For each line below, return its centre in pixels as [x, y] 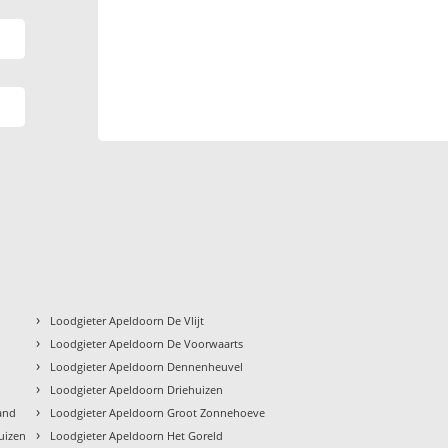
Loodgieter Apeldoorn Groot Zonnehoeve [158, 412]
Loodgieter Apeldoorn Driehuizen [137, 389]
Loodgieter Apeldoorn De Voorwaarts [147, 343]
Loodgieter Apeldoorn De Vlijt [127, 320]
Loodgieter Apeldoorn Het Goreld [137, 435]
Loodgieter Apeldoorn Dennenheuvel [147, 366]
